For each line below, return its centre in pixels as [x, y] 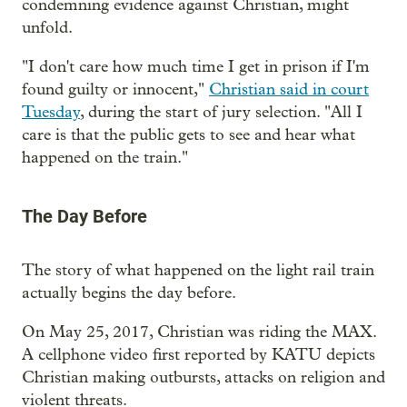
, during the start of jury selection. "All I [221, 112]
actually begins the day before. [129, 293]
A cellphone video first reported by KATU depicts [199, 354]
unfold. [47, 27]
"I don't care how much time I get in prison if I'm [196, 66]
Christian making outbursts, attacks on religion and [203, 377]
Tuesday [51, 112]
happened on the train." [105, 157]
